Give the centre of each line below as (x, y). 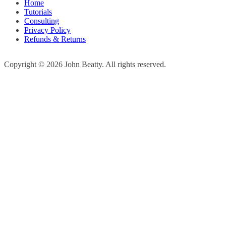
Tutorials (38, 12)
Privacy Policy (47, 30)
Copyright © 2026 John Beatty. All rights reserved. (85, 65)
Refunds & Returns (55, 39)
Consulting (42, 21)
